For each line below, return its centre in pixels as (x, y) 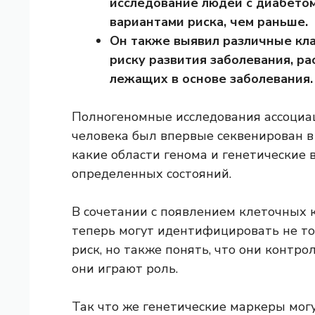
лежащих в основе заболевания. (211, 79)
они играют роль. (125, 269)
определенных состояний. (152, 174)
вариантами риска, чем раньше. (209, 22)
